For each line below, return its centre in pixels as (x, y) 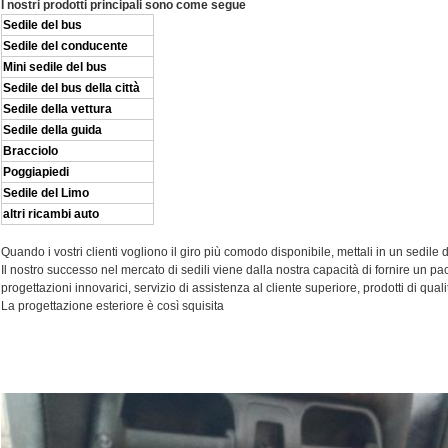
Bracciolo (30, 151)
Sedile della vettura (57, 109)
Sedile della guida (52, 130)
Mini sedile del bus (55, 67)
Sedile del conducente (65, 46)
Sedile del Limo (46, 193)
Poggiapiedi (36, 172)
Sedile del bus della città (71, 88)
